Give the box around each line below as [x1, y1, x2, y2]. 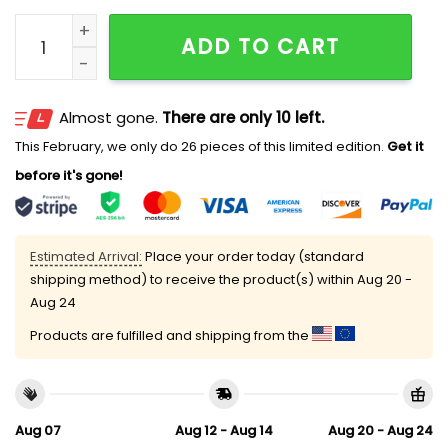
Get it [384, 137, 424, 157]
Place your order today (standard [142, 247, 364, 267]
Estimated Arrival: [30, 247, 142, 267]
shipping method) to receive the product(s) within [30, 270, 357, 290]
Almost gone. [59, 107, 162, 129]
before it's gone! [15, 166, 123, 186]
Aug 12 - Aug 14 [174, 420, 273, 440]
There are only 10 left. [162, 107, 324, 129]
